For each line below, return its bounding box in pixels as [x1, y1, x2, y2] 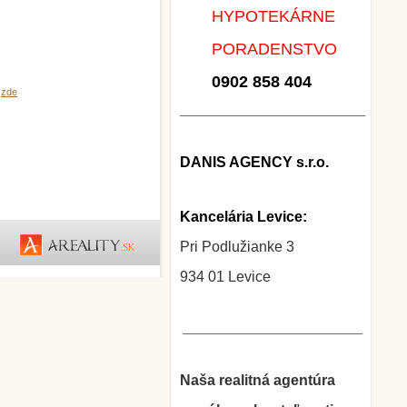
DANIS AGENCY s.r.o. [180, 154, 329, 170]
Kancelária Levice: [180, 209, 307, 224]
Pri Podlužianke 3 [180, 239, 294, 254]
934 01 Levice [180, 269, 271, 284]
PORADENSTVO [180, 40, 337, 58]
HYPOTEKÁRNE [180, 7, 335, 25]
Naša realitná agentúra [180, 372, 335, 388]
